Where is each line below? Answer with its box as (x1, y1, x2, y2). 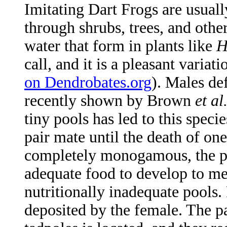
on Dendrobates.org (24, 73, 152, 92)
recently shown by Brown (24, 92, 195, 110)
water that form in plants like (24, 37, 216, 55)
